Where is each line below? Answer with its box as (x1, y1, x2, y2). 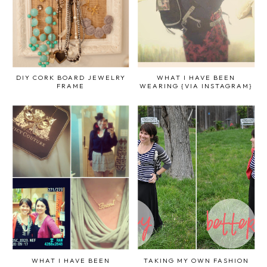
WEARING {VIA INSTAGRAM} (139, 81, 253, 90)
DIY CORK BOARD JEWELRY (15, 73, 126, 82)
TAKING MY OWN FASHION (143, 256, 249, 265)
